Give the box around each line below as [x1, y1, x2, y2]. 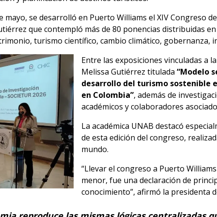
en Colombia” [81, 90, 134, 100]
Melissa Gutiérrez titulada [81, 66, 177, 77]
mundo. [81, 144, 108, 155]
